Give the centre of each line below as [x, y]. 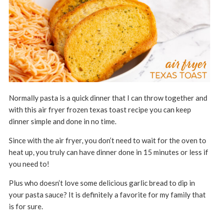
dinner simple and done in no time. [62, 121]
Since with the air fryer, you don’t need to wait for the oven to [107, 140]
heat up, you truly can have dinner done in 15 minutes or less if [108, 152]
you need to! [30, 164]
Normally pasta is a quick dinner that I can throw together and [108, 98]
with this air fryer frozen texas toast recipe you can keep [100, 109]
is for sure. [26, 206]
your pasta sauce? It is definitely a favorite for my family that [107, 194]
